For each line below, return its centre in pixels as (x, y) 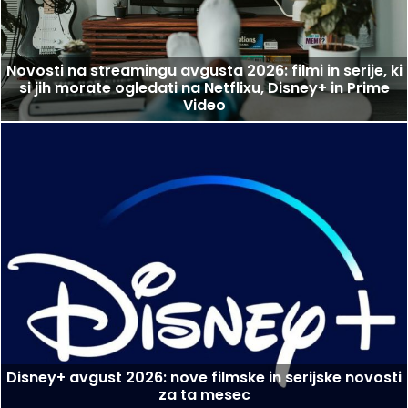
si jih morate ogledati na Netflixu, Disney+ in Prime (204, 88)
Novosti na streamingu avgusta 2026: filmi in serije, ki (204, 71)
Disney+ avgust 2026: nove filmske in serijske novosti (204, 377)
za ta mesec (204, 394)
